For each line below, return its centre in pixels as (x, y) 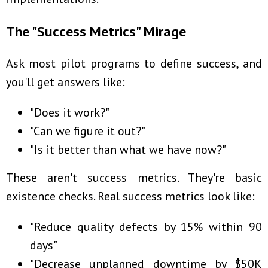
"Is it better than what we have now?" (128, 150)
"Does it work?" (70, 113)
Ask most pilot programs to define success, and (134, 64)
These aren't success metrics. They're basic (134, 178)
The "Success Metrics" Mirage (96, 32)
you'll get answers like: (66, 82)
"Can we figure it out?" (88, 131)
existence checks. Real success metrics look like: (130, 197)
